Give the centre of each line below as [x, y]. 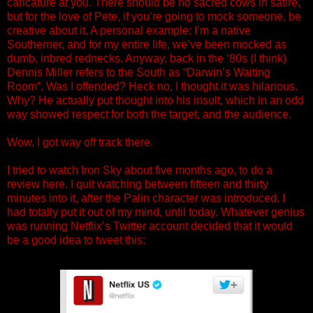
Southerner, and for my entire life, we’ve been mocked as [147, 45]
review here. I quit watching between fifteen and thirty [138, 184]
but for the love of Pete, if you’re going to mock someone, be [154, 17]
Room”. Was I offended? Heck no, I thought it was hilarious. [152, 87]
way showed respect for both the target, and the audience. [151, 115]
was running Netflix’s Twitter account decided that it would [150, 226]
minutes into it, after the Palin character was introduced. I [146, 198]
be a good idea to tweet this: [76, 240]
